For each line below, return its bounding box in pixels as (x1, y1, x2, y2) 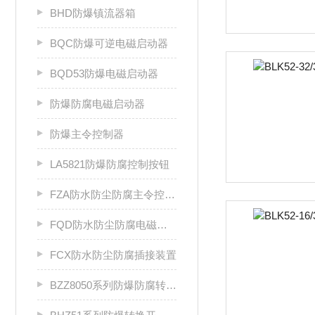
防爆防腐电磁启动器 (50, 98, 145, 110)
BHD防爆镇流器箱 (50, 7, 136, 19)
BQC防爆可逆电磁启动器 (50, 37, 168, 49)
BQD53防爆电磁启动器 (50, 67, 158, 79)
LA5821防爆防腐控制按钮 (50, 158, 169, 170)
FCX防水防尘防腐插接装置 (50, 249, 176, 261)
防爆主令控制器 (50, 128, 124, 140)
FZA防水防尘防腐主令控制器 (50, 188, 165, 200)
